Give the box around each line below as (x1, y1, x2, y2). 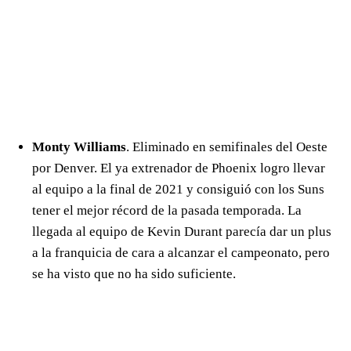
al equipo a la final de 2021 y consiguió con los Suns (32, 182, 324, 197)
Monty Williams (32, 139, 126, 155)
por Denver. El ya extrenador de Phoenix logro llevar (32, 161, 325, 176)
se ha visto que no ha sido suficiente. (32, 266, 236, 282)
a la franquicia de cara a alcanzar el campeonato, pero (32, 245, 330, 261)
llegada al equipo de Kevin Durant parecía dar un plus (32, 224, 331, 240)
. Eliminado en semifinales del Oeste (126, 139, 327, 155)
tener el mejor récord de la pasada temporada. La (32, 203, 302, 219)
